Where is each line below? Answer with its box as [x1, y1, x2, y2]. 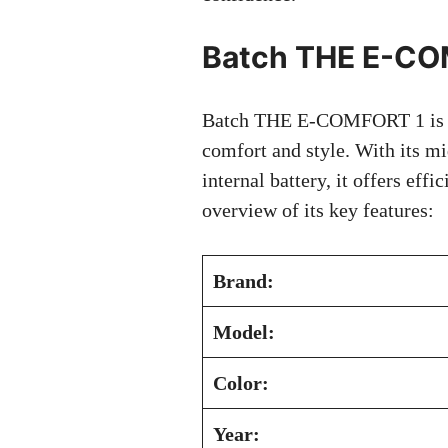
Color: [213, 372, 269, 394]
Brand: [213, 270, 274, 292]
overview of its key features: [202, 199, 434, 221]
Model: [213, 321, 275, 343]
